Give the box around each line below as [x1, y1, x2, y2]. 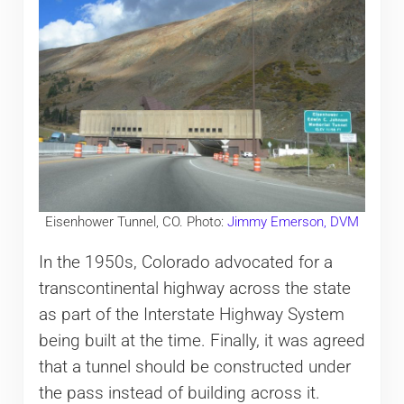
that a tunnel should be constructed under [38, 357, 351, 378]
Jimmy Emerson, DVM [226, 214, 359, 231]
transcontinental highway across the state [38, 279, 351, 299]
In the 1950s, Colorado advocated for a [38, 252, 333, 273]
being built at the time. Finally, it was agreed [38, 331, 365, 352]
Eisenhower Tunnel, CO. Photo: [44, 214, 227, 231]
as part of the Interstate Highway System [38, 305, 344, 326]
